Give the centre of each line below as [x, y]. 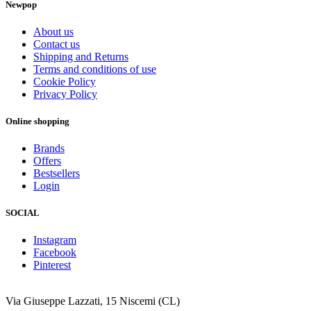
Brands [49, 149]
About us [53, 31]
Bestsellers [57, 174]
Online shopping [37, 121]
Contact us [57, 44]
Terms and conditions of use [95, 69]
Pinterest [52, 265]
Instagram [55, 240]
